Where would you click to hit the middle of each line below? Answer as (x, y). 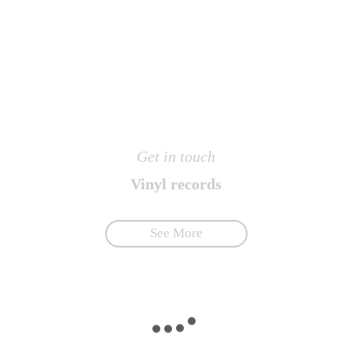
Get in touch (176, 156)
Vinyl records (176, 184)
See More (176, 233)
